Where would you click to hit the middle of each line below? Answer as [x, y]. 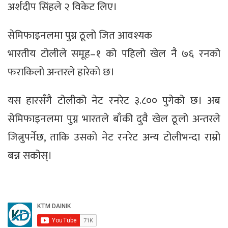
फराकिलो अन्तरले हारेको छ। [61, 72]
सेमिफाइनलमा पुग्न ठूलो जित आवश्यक [80, 36]
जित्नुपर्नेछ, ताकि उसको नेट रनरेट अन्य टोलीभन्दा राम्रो [114, 137]
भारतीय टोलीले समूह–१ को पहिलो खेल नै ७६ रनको [114, 54]
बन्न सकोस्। [30, 156]
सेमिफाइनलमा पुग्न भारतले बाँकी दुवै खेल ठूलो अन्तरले [114, 119]
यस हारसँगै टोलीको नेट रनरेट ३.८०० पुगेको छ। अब [114, 101]
